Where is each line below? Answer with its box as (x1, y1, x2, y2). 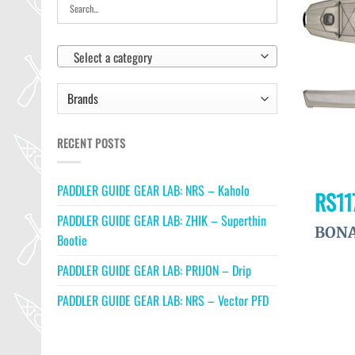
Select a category (73, 47, 152, 66)
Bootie (57, 231, 87, 250)
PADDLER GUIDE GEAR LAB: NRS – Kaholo (57, 181, 250, 200)
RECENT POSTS (57, 134, 126, 151)
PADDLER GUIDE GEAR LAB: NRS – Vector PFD (57, 291, 269, 311)
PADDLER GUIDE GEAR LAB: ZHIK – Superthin (57, 211, 266, 231)
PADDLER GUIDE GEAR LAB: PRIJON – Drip (57, 261, 251, 281)
